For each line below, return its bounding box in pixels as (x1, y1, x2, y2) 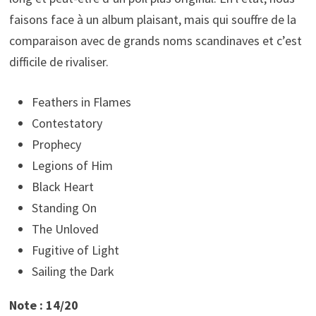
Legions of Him (31, 157, 113, 174)
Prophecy (31, 136, 81, 153)
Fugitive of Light (31, 242, 119, 259)
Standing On (31, 200, 97, 217)
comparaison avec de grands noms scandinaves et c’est (8, 32, 302, 49)
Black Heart (31, 178, 94, 195)
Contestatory (31, 115, 102, 132)
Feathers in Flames (31, 94, 131, 111)
